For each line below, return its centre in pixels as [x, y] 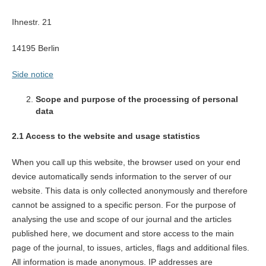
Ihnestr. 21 [31, 22]
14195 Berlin [35, 48]
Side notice [32, 75]
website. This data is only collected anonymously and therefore [129, 191]
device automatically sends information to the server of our [121, 177]
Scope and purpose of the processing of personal [137, 99]
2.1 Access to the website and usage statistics [106, 136]
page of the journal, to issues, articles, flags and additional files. [130, 248]
